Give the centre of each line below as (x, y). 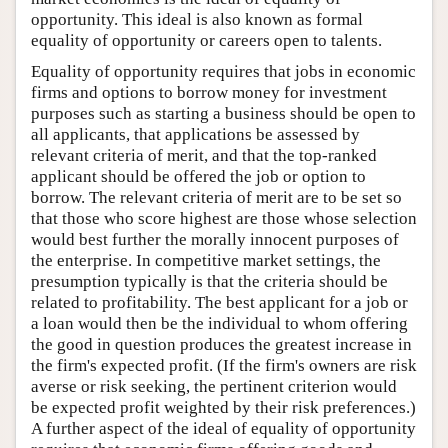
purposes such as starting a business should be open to (223, 113)
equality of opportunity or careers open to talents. (206, 40)
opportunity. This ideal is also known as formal (197, 19)
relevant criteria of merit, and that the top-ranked (204, 155)
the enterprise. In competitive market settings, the (206, 260)
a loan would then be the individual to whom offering (219, 323)
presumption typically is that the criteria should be (209, 281)
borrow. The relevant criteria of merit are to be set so (216, 197)
